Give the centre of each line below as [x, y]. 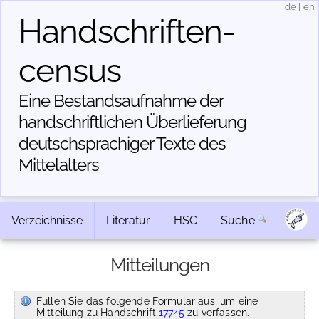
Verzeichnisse [47, 220]
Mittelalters [59, 165]
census [70, 70]
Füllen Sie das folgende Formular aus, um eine [147, 301]
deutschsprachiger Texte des [122, 143]
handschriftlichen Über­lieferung [132, 122]
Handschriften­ [127, 31]
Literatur [128, 220]
